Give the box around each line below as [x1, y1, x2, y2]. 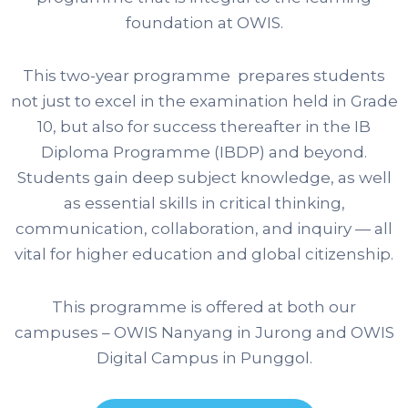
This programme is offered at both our [52, 297, 356, 316]
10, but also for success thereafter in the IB [37, 117, 371, 136]
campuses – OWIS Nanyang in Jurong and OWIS [14, 322, 394, 342]
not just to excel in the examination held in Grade [10, 91, 398, 110]
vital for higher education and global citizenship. [15, 244, 393, 263]
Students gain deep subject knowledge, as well [16, 168, 392, 187]
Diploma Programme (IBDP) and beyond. [41, 142, 367, 161]
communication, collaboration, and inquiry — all [15, 219, 393, 238]
